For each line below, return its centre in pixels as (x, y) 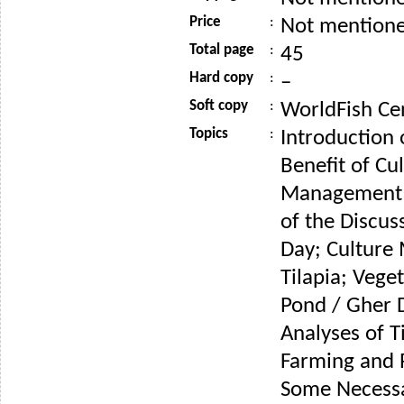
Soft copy (219, 106)
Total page (222, 50)
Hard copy (221, 78)
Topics (209, 133)
